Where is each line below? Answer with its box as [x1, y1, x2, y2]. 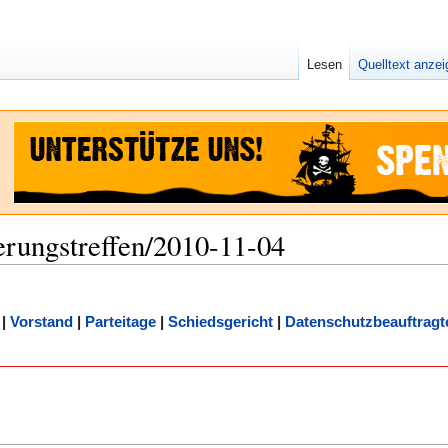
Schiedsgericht [168, 313, 273, 331]
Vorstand [10, 313, 73, 331]
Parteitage [85, 313, 156, 331]
